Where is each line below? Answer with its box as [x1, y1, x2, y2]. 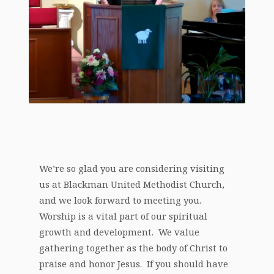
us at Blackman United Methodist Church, [39, 178, 225, 191]
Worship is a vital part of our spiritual [39, 210, 208, 223]
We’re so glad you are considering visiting [39, 162, 225, 175]
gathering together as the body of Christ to [39, 242, 228, 254]
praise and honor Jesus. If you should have [39, 257, 229, 270]
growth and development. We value [39, 226, 200, 239]
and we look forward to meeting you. [39, 194, 204, 207]
